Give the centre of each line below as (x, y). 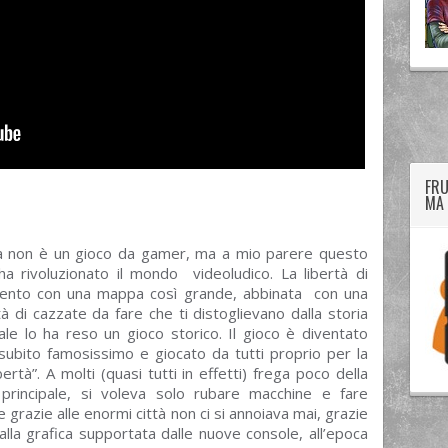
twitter (246, 109)
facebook (326, 109)
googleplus (286, 109)
